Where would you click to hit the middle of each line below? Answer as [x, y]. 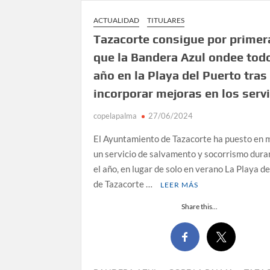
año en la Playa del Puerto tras [181, 75]
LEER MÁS [180, 185]
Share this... [199, 207]
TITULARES [166, 20]
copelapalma [115, 116]
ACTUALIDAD [117, 20]
